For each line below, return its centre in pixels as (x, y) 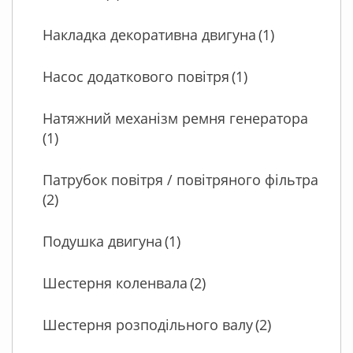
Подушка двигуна (102, 242)
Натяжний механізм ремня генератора (175, 119)
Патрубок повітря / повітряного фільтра (180, 180)
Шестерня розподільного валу (148, 325)
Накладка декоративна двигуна (149, 35)
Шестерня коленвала (115, 283)
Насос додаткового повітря (136, 77)
